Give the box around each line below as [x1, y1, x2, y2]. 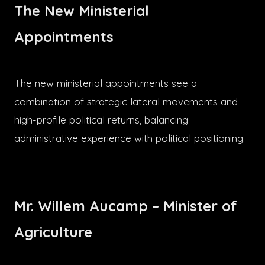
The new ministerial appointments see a [14, 76, 197, 89]
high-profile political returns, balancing [14, 113, 188, 126]
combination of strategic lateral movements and [14, 95, 238, 108]
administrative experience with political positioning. [14, 131, 245, 144]
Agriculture [14, 222, 92, 241]
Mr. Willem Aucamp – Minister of [14, 196, 237, 215]
